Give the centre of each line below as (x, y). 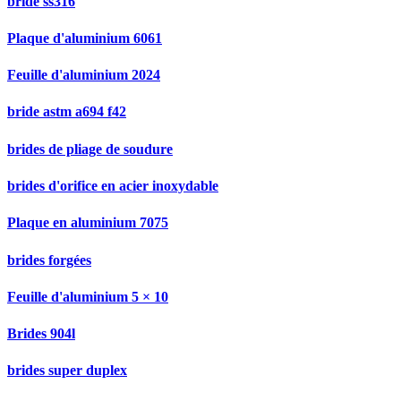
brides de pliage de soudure (90, 149)
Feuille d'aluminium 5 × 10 (88, 296)
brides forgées (49, 260)
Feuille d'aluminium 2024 (84, 75)
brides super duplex (67, 371)
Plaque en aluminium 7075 (88, 223)
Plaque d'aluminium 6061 (85, 38)
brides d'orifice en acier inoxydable (113, 186)
